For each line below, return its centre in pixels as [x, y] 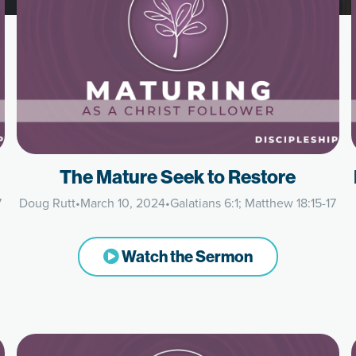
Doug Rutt [48, 203]
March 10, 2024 [123, 203]
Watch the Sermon [186, 256]
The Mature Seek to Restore [178, 176]
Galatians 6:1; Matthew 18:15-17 [253, 203]
